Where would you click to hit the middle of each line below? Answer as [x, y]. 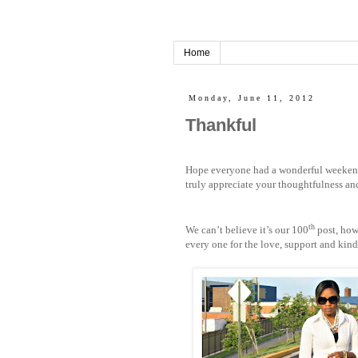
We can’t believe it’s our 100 [247, 230]
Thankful [221, 125]
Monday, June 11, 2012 [251, 97]
